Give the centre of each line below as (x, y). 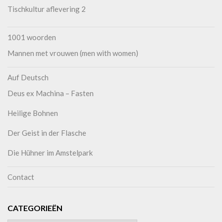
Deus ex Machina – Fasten (51, 93)
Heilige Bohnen (33, 113)
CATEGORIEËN (35, 208)
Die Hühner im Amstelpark (50, 152)
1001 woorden (32, 37)
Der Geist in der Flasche (47, 133)
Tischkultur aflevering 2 (47, 9)
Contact (21, 177)
